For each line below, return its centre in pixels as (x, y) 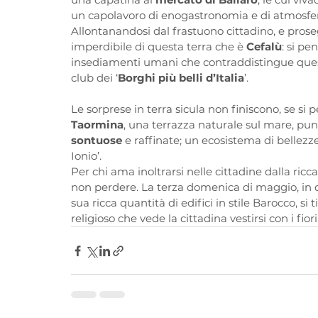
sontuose (97, 141)
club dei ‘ (94, 78)
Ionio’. (86, 156)
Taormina (97, 125)
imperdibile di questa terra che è (159, 47)
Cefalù (264, 47)
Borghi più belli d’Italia (181, 78)
